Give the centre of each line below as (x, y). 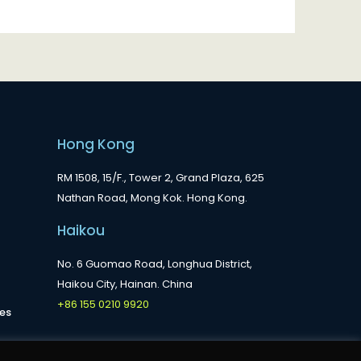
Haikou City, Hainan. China (126, 284)
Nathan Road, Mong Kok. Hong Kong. (152, 198)
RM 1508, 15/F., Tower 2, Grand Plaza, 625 (161, 178)
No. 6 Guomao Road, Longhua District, (155, 264)
